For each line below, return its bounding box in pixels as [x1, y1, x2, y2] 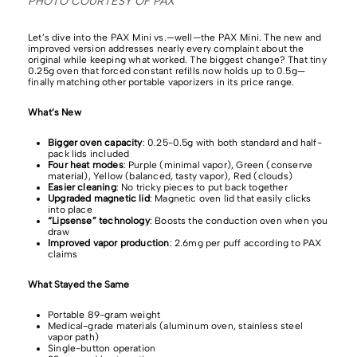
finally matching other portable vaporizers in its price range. [28, 76, 295, 88]
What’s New [28, 106, 81, 118]
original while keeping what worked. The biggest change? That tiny [28, 53, 327, 65]
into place [48, 203, 92, 215]
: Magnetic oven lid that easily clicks [149, 192, 312, 204]
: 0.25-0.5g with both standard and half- [142, 136, 322, 148]
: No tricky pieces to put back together [116, 181, 288, 193]
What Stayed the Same [28, 278, 130, 290]
